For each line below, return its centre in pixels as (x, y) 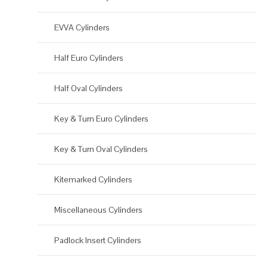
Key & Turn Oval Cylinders (101, 149)
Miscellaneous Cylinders (98, 210)
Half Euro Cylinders (89, 58)
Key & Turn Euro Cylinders (101, 119)
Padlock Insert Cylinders (98, 240)
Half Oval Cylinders (89, 89)
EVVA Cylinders (82, 28)
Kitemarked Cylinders (93, 180)
